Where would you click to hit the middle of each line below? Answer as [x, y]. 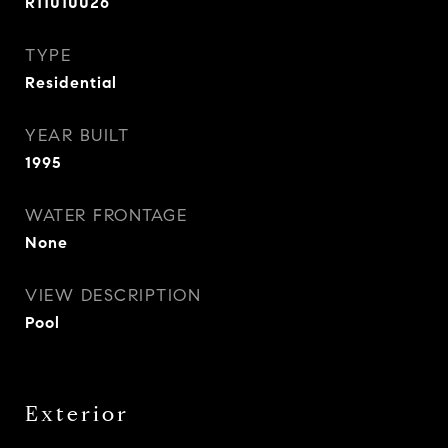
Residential [71, 82]
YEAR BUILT [77, 135]
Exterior [77, 414]
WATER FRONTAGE [106, 215]
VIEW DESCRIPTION [113, 295]
